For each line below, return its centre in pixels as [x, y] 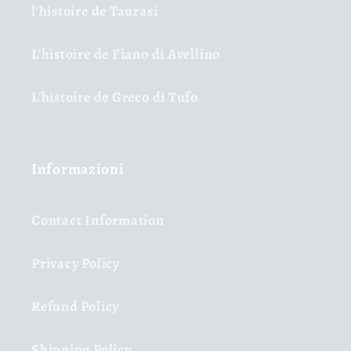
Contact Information [98, 220]
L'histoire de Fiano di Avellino [126, 54]
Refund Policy [76, 306]
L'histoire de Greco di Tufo [115, 97]
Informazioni [78, 168]
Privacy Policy [76, 263]
